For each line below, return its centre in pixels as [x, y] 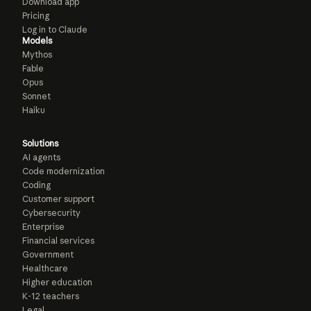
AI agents [41, 157]
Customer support [58, 199]
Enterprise [43, 227]
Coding [36, 185]
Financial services [58, 241]
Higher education [57, 282]
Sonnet [36, 96]
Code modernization [64, 171]
